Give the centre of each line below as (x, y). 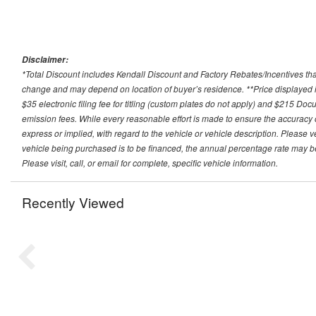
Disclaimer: (45, 60)
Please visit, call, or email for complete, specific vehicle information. (150, 163)
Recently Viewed (73, 202)
